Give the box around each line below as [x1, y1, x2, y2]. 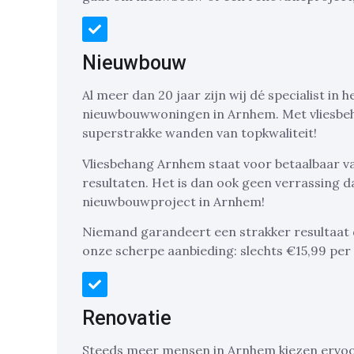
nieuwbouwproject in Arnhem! [82, 193, 265, 209]
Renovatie [82, 306, 171, 330]
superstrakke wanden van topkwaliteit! [82, 125, 317, 141]
